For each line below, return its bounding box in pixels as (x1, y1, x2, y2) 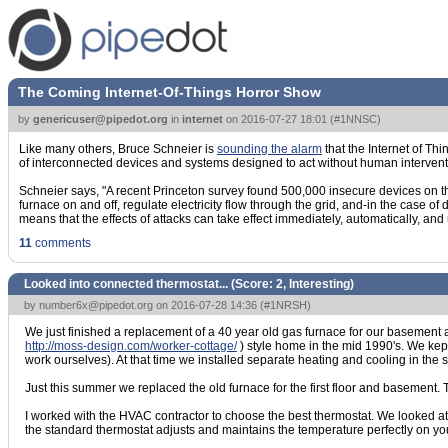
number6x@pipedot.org (39, 299, 153, 311)
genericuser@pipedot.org (33, 113, 168, 125)
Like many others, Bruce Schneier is (19, 142, 217, 156)
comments (32, 236, 91, 250)
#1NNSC (334, 113, 377, 125)
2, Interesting (276, 277, 350, 291)
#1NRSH (264, 299, 307, 311)
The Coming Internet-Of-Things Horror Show (18, 84, 321, 100)
